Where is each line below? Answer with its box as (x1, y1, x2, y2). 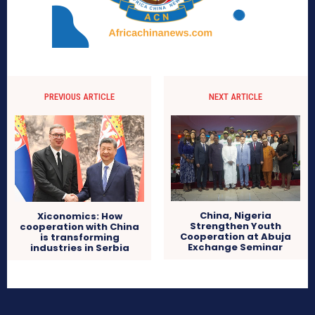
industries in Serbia (30, 240, 129, 255)
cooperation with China (20, 219, 140, 233)
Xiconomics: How (37, 209, 122, 223)
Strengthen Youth (189, 219, 281, 233)
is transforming (39, 230, 120, 244)
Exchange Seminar (188, 240, 283, 255)
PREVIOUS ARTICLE (44, 91, 115, 102)
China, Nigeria (199, 209, 271, 223)
